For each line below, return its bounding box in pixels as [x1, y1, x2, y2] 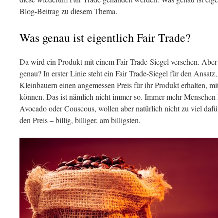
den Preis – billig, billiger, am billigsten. [19, 115, 141, 125]
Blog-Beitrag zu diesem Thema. [19, 6, 117, 16]
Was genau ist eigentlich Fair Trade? [19, 30, 191, 45]
